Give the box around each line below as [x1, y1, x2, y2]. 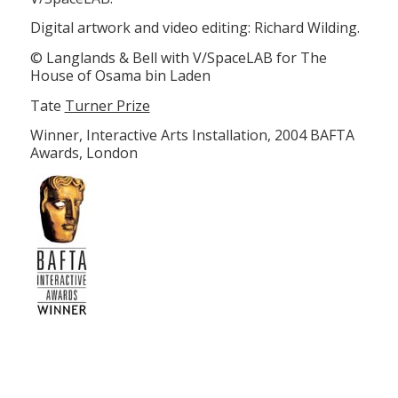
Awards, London [29, 143, 138, 163]
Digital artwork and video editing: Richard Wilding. [29, 18, 360, 38]
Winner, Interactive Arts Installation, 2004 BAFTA [29, 125, 354, 146]
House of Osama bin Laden [29, 65, 211, 85]
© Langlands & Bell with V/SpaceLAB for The [29, 47, 327, 68]
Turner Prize [64, 95, 150, 115]
